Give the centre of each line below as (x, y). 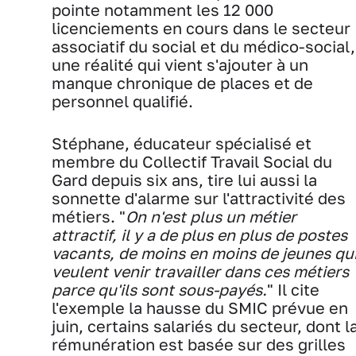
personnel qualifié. (122, 101)
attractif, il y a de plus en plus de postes (199, 234)
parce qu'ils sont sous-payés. (159, 289)
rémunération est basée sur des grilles (199, 344)
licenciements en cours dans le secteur (201, 28)
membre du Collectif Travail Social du (192, 161)
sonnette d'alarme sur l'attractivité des (199, 198)
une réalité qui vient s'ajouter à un (180, 64)
